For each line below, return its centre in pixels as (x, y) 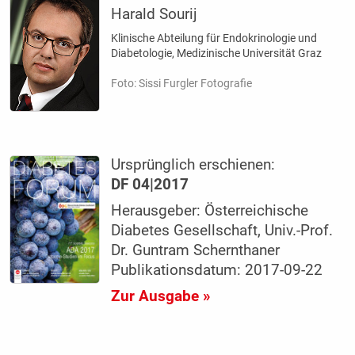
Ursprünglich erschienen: (193, 165)
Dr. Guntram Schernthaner (196, 251)
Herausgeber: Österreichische (210, 211)
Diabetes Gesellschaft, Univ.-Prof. (222, 231)
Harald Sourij (155, 15)
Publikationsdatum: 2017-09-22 (217, 271)
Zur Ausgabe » (161, 297)
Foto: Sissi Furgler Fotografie (182, 84)
